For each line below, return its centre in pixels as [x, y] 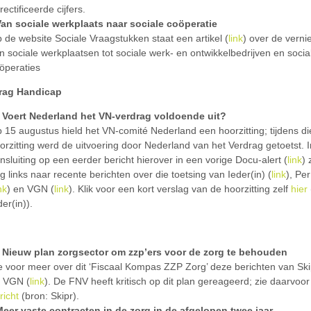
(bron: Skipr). [49, 296]
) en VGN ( [31, 189]
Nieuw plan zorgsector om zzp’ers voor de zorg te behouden [145, 252]
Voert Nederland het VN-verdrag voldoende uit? [114, 116]
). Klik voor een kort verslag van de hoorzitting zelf [180, 189]
